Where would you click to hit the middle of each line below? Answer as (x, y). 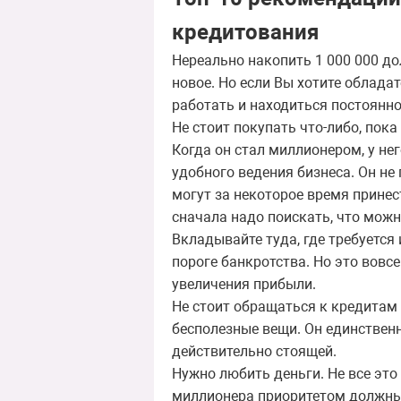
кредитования (245, 33)
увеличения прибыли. (244, 285)
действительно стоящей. (254, 352)
